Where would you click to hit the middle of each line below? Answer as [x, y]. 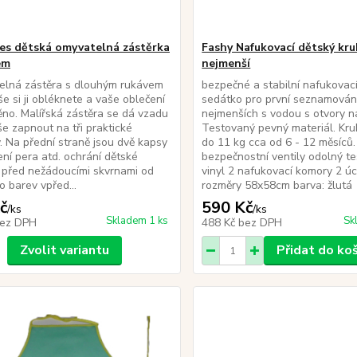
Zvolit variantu [64, 250]
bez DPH [261, 223]
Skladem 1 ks [137, 221]
